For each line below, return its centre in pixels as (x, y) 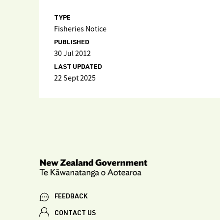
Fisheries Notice (80, 29)
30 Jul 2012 (72, 54)
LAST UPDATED (78, 67)
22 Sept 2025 (75, 78)
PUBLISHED (72, 43)
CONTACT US (75, 213)
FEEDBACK (71, 197)
